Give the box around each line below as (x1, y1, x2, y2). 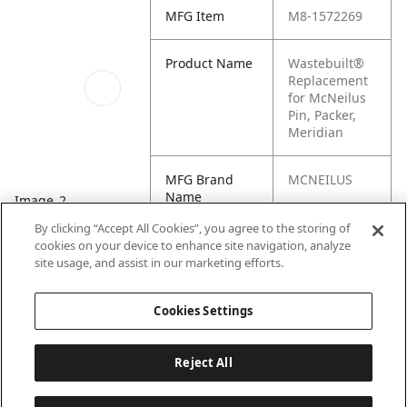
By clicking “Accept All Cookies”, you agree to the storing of (35, 220, 351, 236)
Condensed (165, 270, 235, 287)
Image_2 (15, 192, 66, 210)
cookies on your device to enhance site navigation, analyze (35, 237, 352, 253)
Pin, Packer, (288, 106, 357, 124)
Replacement (288, 72, 369, 89)
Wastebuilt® (288, 55, 365, 72)
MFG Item (165, 7, 225, 25)
